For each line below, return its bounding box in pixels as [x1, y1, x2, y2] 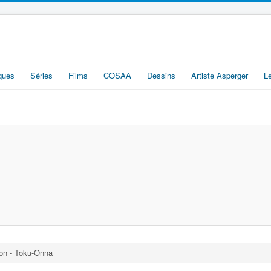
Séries [30, 70, 53, 81]
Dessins [147, 70, 175, 81]
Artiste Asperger [191, 70, 248, 81]
